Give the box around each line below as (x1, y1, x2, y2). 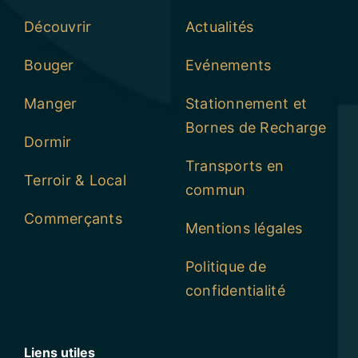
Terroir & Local (23, 172, 127, 189)
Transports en (185, 157, 284, 175)
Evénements (185, 57, 272, 74)
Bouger (23, 57, 74, 74)
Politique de (185, 258, 266, 276)
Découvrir (23, 18, 92, 36)
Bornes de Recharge (185, 119, 327, 137)
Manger (23, 95, 78, 113)
